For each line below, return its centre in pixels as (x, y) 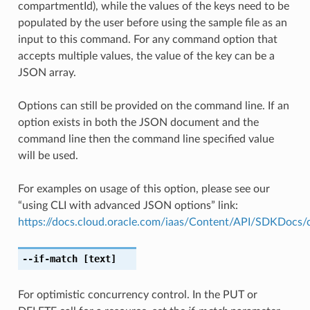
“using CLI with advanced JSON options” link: (128, 205)
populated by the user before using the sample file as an (152, 22)
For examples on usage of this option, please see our (144, 189)
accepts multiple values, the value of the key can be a (146, 56)
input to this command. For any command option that (147, 39)
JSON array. (47, 72)
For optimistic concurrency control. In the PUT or (137, 294)
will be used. (48, 155)
